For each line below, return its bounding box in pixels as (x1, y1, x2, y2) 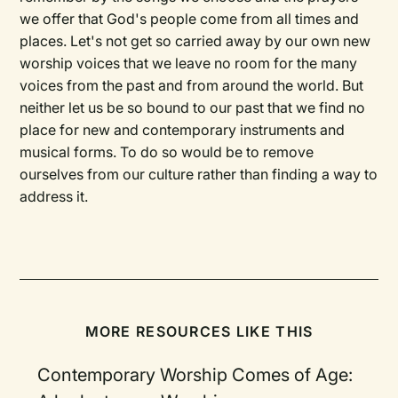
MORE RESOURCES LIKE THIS (84, 322, 314, 340)
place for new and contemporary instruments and (20, 121, 346, 139)
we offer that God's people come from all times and (20, 10, 360, 28)
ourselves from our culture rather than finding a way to (20, 165, 378, 183)
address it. (20, 187, 89, 205)
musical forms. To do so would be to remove (20, 143, 314, 161)
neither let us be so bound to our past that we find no (20, 99, 366, 116)
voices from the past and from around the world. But (20, 76, 364, 94)
